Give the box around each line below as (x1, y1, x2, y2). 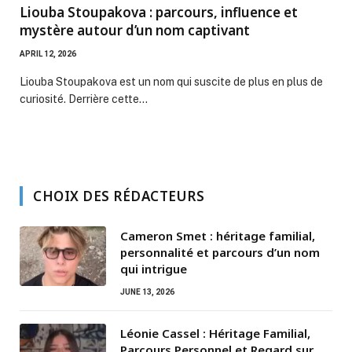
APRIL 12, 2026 (20, 49, 76, 58)
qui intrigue (120, 260, 187, 277)
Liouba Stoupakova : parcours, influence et (20, 2, 298, 21)
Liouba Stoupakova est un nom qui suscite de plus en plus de (20, 75, 323, 88)
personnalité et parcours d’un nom (120, 244, 320, 260)
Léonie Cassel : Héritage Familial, (120, 324, 310, 341)
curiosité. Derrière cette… (20, 92, 148, 105)
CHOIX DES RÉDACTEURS (33, 186, 205, 205)
